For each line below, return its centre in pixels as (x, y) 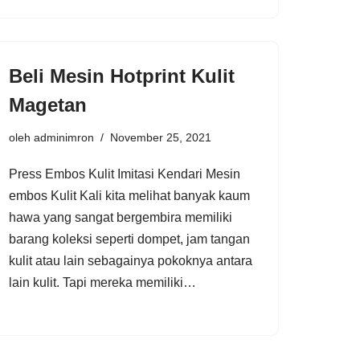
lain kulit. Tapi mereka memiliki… (104, 282)
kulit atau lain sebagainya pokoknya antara (131, 260)
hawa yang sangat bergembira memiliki (121, 217)
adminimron (64, 137)
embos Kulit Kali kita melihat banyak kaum (129, 195)
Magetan (48, 104)
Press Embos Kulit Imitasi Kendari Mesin (125, 174)
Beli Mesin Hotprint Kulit (122, 76)
